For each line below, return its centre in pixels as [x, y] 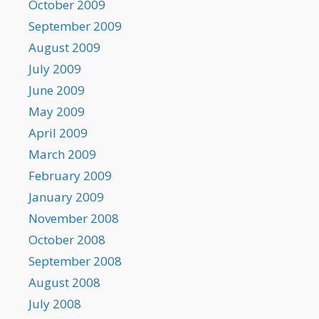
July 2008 [55, 304]
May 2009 [57, 112]
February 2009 [70, 176]
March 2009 [62, 155]
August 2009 [64, 48]
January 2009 [66, 197]
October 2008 [67, 240]
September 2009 [75, 26]
